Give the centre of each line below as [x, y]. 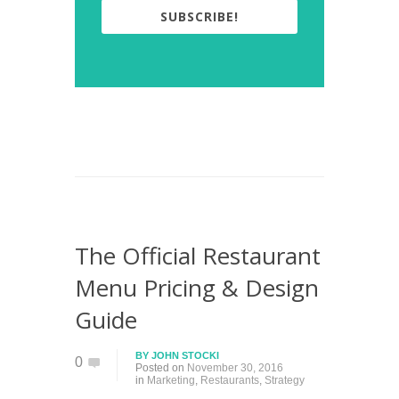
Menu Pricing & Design [197, 288]
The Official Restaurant [198, 256]
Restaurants [230, 381]
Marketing [171, 381]
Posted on [161, 368]
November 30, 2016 [235, 368]
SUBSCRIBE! [199, 17]
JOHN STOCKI [185, 356]
